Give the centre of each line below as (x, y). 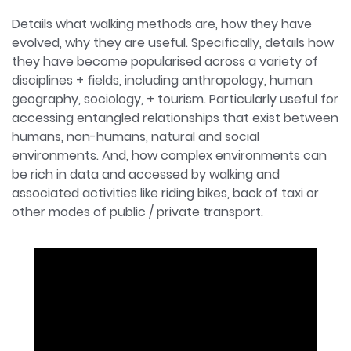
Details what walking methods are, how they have (162, 24)
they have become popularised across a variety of (165, 62)
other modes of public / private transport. (138, 212)
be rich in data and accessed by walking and (146, 174)
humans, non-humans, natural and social (136, 137)
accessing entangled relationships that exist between (175, 118)
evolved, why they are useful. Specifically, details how (173, 43)
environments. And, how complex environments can (169, 156)
